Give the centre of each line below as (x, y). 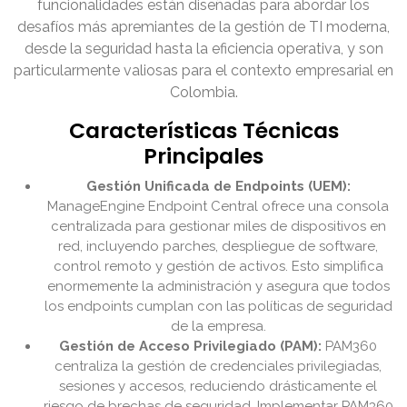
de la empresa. (218, 327)
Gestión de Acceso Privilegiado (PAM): (190, 347)
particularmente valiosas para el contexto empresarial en (203, 71)
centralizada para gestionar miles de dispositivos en (218, 227)
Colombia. (203, 93)
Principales (203, 156)
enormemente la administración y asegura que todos (218, 287)
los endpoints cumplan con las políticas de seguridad (218, 307)
